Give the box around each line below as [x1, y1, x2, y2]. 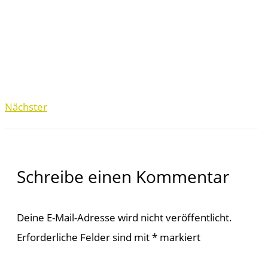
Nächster [5, 99, 47, 114]
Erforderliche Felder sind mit [17, 229, 152, 244]
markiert [157, 229, 200, 244]
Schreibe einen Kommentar [17, 165, 229, 188]
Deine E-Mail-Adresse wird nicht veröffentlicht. [17, 209, 232, 224]
